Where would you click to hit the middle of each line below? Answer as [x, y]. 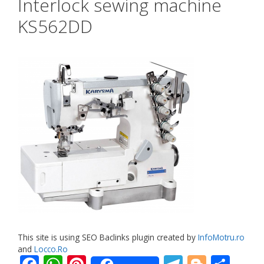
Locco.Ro [51, 249]
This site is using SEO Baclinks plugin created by [108, 237]
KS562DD [55, 27]
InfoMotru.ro [221, 237]
